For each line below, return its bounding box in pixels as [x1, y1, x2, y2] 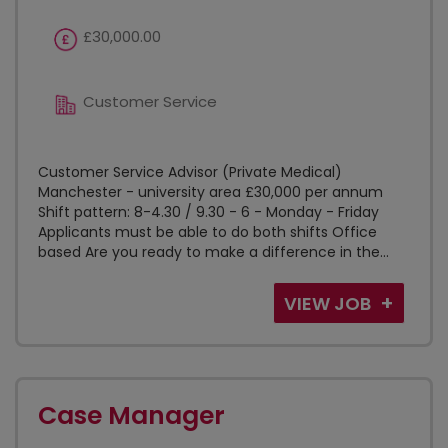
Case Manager [38, 398, 225, 433]
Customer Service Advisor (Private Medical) [38, 162, 342, 182]
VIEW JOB [284, 291, 375, 316]
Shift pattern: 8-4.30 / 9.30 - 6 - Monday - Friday [38, 202, 379, 222]
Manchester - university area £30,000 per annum [38, 182, 383, 202]
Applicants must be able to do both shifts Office [38, 222, 377, 242]
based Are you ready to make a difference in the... [38, 242, 389, 262]
